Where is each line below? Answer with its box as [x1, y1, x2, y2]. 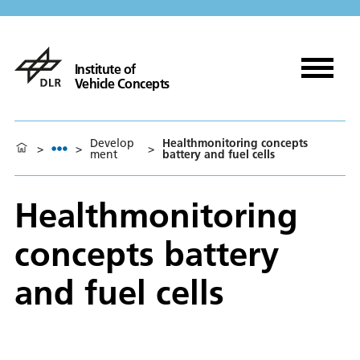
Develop [90, 135, 134, 150]
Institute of [74, 60, 136, 77]
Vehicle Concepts [74, 75, 170, 92]
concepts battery [14, 232, 279, 275]
